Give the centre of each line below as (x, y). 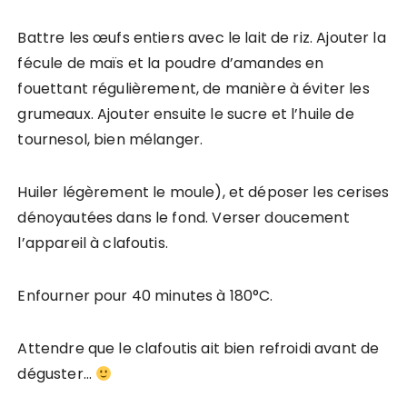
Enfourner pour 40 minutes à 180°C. (145, 296)
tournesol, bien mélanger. (110, 140)
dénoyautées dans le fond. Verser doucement (184, 218)
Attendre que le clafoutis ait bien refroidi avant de (199, 349)
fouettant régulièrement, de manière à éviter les (194, 89)
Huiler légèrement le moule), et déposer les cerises (203, 193)
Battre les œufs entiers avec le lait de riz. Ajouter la (202, 38)
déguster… (56, 374)
